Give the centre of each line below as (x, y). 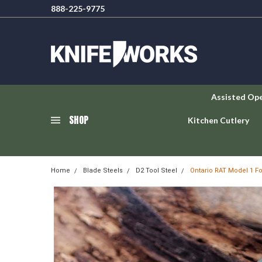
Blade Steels (103, 170)
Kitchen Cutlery (218, 120)
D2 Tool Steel (156, 170)
